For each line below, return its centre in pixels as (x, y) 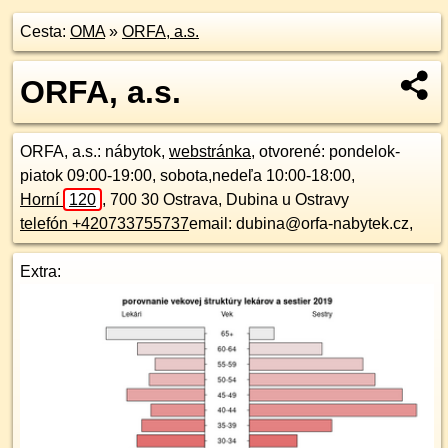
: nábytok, (133, 151)
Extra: (40, 271)
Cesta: (45, 31)
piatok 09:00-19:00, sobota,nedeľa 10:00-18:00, (187, 175)
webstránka (210, 151)
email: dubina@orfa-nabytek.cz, (301, 223)
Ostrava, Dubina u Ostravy (256, 199)
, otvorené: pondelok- (325, 151)
